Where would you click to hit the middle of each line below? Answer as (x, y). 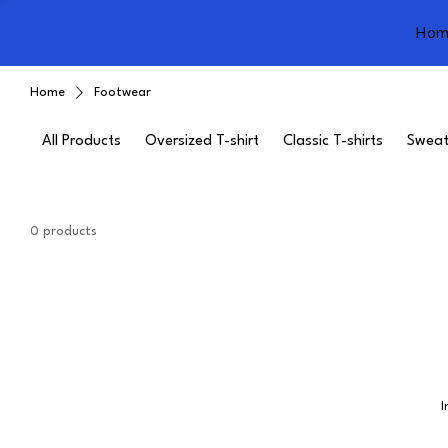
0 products (63, 231)
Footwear (122, 92)
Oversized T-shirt (202, 141)
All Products (81, 141)
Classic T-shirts (333, 141)
